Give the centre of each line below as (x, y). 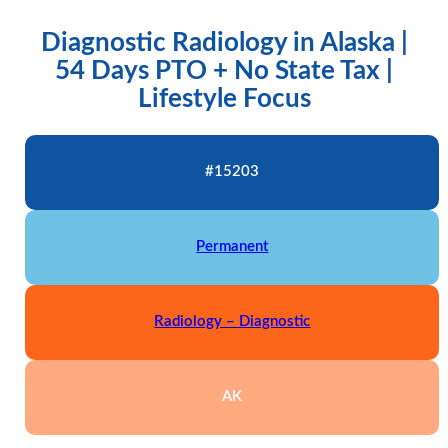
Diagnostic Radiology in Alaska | (224, 42)
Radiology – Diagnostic (232, 322)
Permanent (232, 247)
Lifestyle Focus (224, 98)
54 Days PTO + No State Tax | (224, 70)
